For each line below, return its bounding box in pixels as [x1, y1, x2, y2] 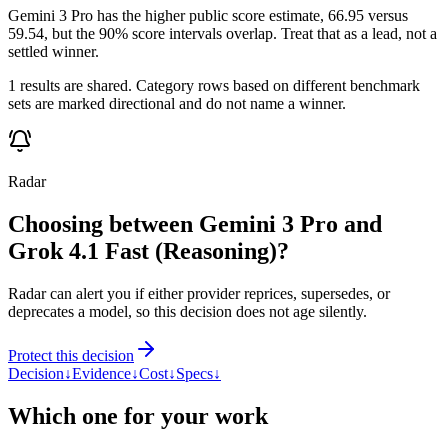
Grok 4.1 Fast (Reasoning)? [8, 237, 289, 264]
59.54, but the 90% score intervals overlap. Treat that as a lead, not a [8, 24, 437, 42]
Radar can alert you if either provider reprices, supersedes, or [8, 284, 390, 302]
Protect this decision [8, 346, 134, 364]
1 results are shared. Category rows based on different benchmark [8, 76, 420, 94]
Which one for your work [8, 402, 268, 429]
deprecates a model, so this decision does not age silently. [8, 302, 367, 320]
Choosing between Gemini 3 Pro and [8, 210, 382, 237]
